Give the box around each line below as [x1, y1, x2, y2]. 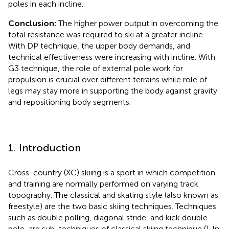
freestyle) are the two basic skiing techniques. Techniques [8, 201, 216, 211]
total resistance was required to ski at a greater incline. [8, 29, 204, 39]
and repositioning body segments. [8, 97, 131, 107]
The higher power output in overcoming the [58, 18, 218, 28]
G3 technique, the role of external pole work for [8, 63, 183, 73]
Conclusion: [8, 18, 58, 28]
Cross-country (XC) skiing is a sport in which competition [8, 167, 215, 177]
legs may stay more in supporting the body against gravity [8, 85, 217, 96]
